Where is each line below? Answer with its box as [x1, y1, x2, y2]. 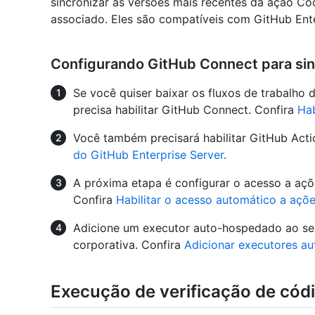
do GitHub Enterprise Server [73, 147, 224, 162]
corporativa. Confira [73, 237, 184, 252]
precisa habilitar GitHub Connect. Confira [73, 102, 297, 117]
